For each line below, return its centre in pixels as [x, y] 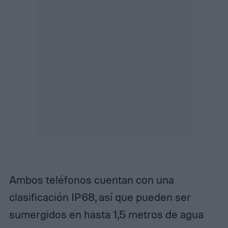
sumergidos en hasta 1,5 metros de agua [106, 214]
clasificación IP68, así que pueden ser [100, 197]
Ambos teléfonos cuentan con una [91, 179]
